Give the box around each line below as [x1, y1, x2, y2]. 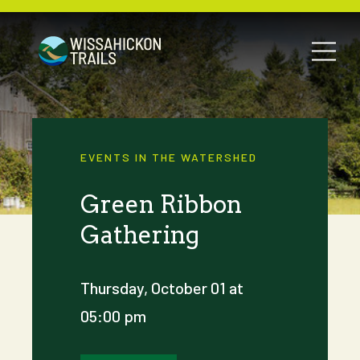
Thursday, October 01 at [80, 278, 243, 297]
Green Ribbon [80, 190, 242, 219]
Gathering [80, 220, 199, 249]
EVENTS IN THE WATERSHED [80, 150, 257, 164]
